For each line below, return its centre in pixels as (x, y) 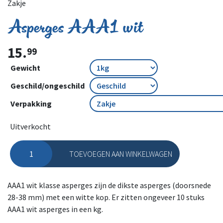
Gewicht (25, 67)
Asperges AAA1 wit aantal (53, 157)
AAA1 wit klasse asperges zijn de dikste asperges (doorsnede (109, 185)
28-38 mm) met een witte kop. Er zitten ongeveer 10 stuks (106, 197)
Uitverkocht (30, 126)
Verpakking (31, 103)
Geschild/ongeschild (48, 85)
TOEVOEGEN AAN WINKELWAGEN (120, 154)
